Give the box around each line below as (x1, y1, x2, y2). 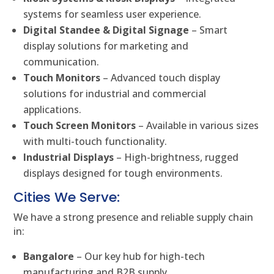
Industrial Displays (23, 150, 114, 165)
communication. (23, 55, 100, 69)
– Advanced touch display (100, 71, 221, 85)
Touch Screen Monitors (23, 119, 136, 133)
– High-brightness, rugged (114, 150, 239, 165)
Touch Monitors (23, 71, 101, 85)
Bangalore (23, 250, 75, 264)
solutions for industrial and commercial (23, 87, 207, 101)
